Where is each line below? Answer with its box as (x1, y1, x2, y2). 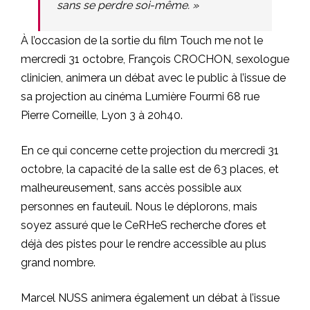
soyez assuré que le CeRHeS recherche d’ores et (21, 219, 266, 232)
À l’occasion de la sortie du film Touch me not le (21, 34, 263, 48)
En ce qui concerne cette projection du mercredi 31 (21, 144, 279, 158)
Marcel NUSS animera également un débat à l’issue (21, 291, 280, 305)
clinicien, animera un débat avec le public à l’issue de (21, 71, 286, 85)
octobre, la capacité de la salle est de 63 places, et (21, 163, 279, 176)
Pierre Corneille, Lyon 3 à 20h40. (21, 109, 183, 122)
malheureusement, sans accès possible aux (21, 181, 241, 195)
